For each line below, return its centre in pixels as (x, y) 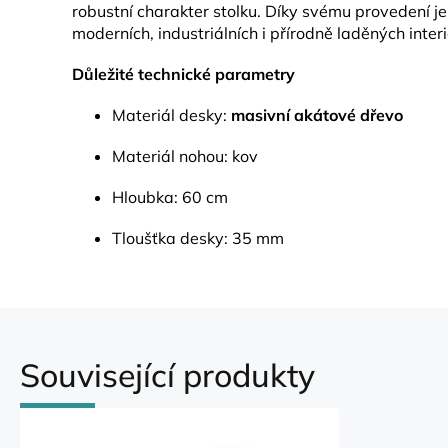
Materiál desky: (171, 115)
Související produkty (167, 375)
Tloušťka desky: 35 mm (198, 238)
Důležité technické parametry (183, 74)
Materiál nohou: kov (185, 156)
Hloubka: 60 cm (170, 197)
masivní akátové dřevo (317, 115)
